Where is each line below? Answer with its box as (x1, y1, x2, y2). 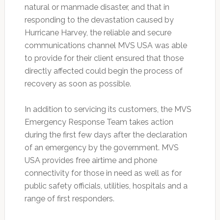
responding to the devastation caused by (24, 15, 174, 25)
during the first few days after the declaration (24, 130, 187, 140)
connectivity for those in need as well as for (24, 168, 182, 178)
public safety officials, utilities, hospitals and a (24, 181, 188, 191)
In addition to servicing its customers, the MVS (24, 105, 192, 114)
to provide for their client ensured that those (24, 54, 184, 63)
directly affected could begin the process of (24, 66, 183, 76)
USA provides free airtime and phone (24, 156, 157, 165)
